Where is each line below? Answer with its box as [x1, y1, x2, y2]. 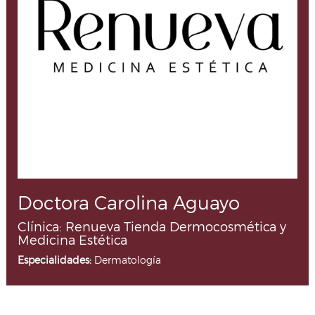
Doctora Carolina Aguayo [18, 191, 240, 213]
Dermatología [91, 253, 161, 266]
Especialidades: [18, 253, 91, 266]
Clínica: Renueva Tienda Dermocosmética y [18, 218, 286, 233]
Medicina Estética [18, 231, 127, 247]
